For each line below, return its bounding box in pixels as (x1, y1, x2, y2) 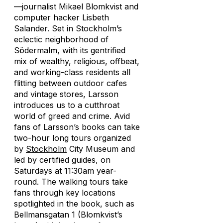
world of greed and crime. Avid (14, 111, 130, 121)
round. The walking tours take (14, 177, 128, 187)
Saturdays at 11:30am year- (14, 166, 116, 176)
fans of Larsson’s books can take (14, 122, 140, 132)
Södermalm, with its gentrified (14, 45, 125, 55)
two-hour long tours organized (14, 133, 131, 143)
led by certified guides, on (14, 155, 111, 165)
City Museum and (67, 144, 135, 154)
